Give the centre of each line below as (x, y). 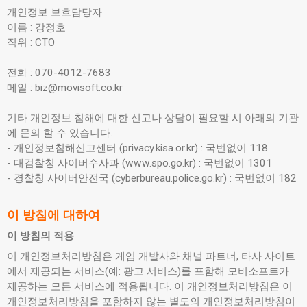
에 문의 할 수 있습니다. (60, 133)
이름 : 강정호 (36, 27)
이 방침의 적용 (40, 236)
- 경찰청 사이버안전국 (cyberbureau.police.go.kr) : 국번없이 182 (152, 178)
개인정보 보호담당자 (54, 12)
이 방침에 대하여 (53, 215)
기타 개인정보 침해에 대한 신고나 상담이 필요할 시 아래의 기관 (153, 118)
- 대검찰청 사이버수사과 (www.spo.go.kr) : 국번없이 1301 (139, 163)
